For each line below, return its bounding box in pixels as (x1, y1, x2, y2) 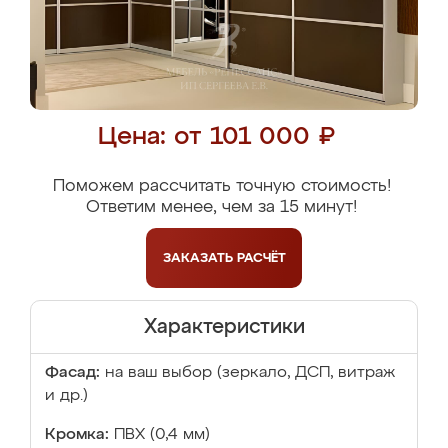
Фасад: (45, 365, 100, 381)
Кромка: (45, 427, 109, 443)
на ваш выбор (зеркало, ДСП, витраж (105, 365, 395, 381)
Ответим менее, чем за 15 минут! (86, 199, 357, 216)
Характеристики (143, 317, 305, 337)
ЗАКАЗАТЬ (162, 251, 237, 265)
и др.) (45, 388, 88, 404)
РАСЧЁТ (236, 251, 286, 265)
